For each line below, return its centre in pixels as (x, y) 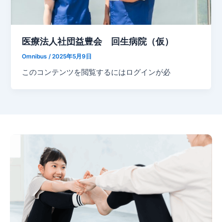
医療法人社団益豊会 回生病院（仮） (98, 41)
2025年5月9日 (72, 56)
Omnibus (35, 56)
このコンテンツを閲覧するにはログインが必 (96, 73)
